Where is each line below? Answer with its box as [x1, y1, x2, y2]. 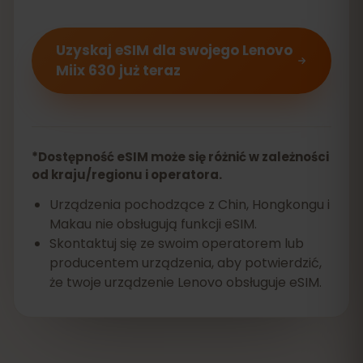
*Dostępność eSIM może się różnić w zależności [32, 148, 329, 165]
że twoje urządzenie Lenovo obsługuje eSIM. [49, 273, 322, 292]
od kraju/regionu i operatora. [32, 166, 222, 183]
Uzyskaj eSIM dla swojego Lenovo [56, 41, 293, 60]
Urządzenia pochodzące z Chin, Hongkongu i [49, 195, 330, 214]
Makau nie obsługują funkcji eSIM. [49, 215, 257, 233]
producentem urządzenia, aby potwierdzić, [49, 254, 322, 272]
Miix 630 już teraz [56, 61, 181, 80]
